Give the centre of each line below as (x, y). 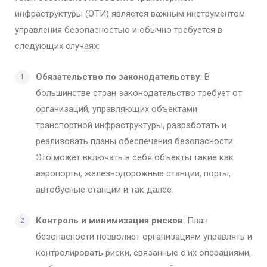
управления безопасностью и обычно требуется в (119, 30)
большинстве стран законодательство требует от (139, 93)
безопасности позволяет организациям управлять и (144, 236)
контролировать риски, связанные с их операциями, (143, 252)
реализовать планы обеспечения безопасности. (135, 141)
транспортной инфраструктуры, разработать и (131, 125)
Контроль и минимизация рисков (109, 220)
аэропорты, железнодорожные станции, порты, (133, 173)
